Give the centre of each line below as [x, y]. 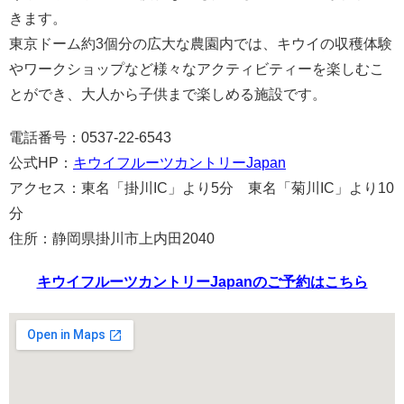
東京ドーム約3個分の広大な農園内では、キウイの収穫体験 [201, 44]
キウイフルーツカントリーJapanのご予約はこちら [202, 282]
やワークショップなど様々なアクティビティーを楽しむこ [197, 69]
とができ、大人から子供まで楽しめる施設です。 [168, 95]
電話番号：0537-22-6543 [90, 138]
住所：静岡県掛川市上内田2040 [112, 239]
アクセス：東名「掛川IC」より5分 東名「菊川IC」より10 [202, 188]
